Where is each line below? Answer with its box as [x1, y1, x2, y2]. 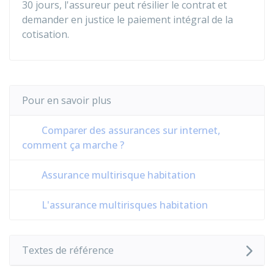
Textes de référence [22, 243, 114, 257]
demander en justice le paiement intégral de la [22, 13, 233, 26]
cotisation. [22, 28, 69, 41]
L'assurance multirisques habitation [39, 198, 208, 212]
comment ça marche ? [22, 138, 124, 152]
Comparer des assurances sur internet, [39, 124, 220, 137]
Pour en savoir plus [22, 94, 111, 107]
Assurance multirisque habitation [39, 168, 196, 182]
